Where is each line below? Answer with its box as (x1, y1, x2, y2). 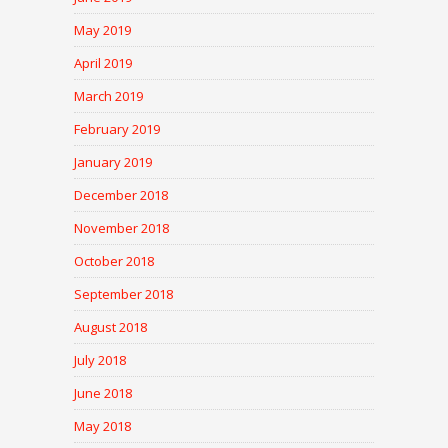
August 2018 (74, 318, 147, 337)
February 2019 (74, 120, 160, 139)
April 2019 (74, 54, 132, 73)
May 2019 (74, 21, 131, 40)
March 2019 (74, 87, 143, 106)
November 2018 (74, 219, 169, 238)
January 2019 (74, 153, 152, 172)
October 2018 (74, 252, 154, 271)
